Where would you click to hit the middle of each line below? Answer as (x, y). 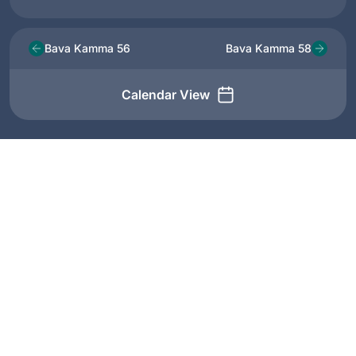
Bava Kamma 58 (269, 48)
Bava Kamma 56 (87, 48)
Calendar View (165, 94)
